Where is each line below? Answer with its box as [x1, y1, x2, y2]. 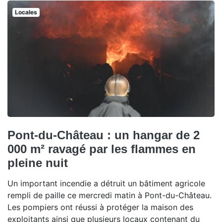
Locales [14, 8, 37, 16]
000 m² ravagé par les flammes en [7, 142, 196, 156]
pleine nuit [7, 156, 68, 169]
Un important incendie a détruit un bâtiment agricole [7, 178, 205, 188]
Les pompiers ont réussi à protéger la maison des [7, 202, 193, 212]
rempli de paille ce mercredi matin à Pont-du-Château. [7, 190, 212, 200]
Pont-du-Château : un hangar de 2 [7, 128, 200, 142]
